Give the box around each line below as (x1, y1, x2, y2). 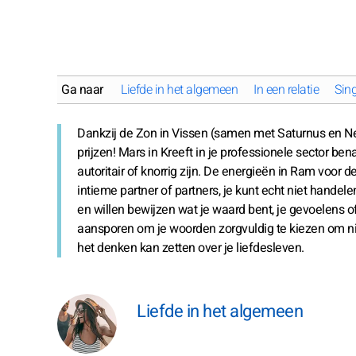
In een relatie (253, 80, 319, 99)
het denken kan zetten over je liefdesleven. (77, 238, 304, 257)
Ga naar (61, 80, 103, 99)
